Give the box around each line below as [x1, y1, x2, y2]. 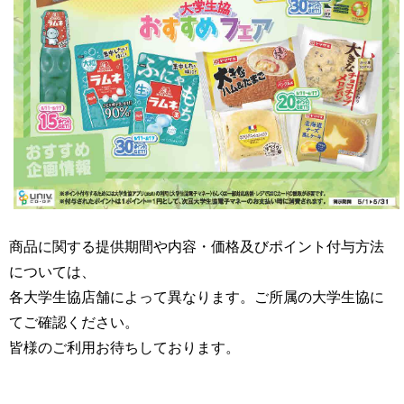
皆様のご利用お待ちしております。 [9, 339, 240, 355]
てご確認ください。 [9, 314, 139, 330]
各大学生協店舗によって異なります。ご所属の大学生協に [9, 289, 384, 305]
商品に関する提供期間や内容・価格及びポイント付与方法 [9, 238, 384, 254]
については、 [9, 263, 96, 280]
